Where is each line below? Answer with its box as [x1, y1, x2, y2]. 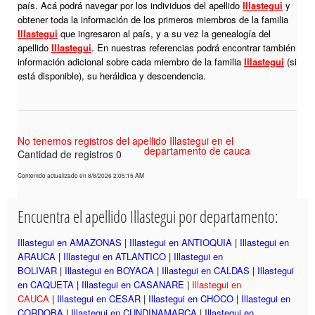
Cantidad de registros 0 [18, 147, 122, 162]
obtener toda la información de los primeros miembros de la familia [18, 13, 288, 27]
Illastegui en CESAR [57, 292, 141, 306]
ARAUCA [18, 250, 56, 264]
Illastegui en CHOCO [148, 292, 233, 306]
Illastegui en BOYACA [65, 264, 154, 278]
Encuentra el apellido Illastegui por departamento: [18, 205, 278, 229]
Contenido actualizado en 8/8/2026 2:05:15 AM [18, 171, 144, 180]
